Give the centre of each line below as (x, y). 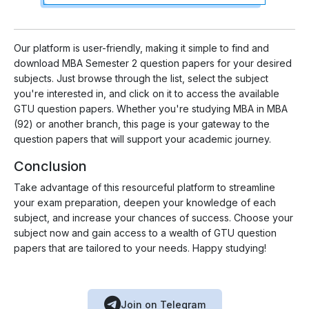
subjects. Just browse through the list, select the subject (141, 79)
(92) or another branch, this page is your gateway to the (142, 124)
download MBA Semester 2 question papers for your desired (153, 63)
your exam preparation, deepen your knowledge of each (145, 203)
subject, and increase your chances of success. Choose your (153, 218)
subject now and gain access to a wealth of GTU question (145, 233)
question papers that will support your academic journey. (142, 139)
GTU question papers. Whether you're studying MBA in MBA (151, 109)
